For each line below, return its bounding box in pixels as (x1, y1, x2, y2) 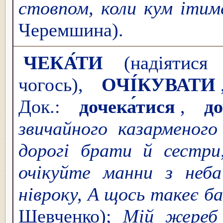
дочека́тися (79, 96, 175, 117)
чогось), (18, 74, 97, 95)
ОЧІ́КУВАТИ (101, 74, 216, 95)
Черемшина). (18, 19, 123, 40)
